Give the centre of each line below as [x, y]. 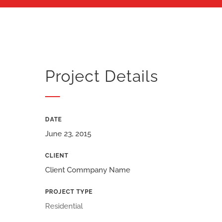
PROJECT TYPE [69, 192]
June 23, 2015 [68, 134]
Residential [64, 206]
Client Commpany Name [87, 170]
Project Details [101, 76]
